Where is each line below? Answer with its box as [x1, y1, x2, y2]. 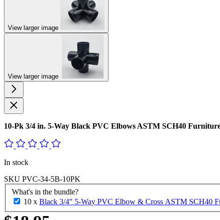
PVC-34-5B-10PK [22, 175, 81, 183]
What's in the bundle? [12, 187, 79, 196]
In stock [4, 158, 28, 166]
